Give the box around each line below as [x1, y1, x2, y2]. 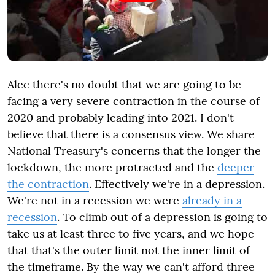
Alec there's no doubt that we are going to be [7, 77, 241, 91]
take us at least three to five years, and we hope [7, 226, 254, 241]
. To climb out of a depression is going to [57, 209, 268, 224]
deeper [217, 160, 254, 174]
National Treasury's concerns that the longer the [7, 143, 261, 158]
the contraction [7, 176, 89, 191]
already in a [182, 193, 242, 207]
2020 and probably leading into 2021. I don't [7, 110, 234, 125]
